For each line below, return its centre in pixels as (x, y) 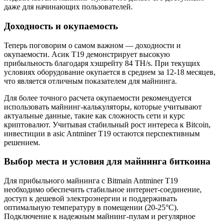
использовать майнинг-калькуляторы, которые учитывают (103, 107)
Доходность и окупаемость (61, 26)
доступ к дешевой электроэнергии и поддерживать (90, 199)
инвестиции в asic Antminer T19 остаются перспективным (102, 133)
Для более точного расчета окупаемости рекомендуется (98, 98)
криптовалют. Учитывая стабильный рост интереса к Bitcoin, (107, 124)
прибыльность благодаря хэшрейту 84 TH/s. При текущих (102, 63)
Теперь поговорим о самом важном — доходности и (92, 45)
